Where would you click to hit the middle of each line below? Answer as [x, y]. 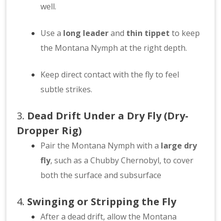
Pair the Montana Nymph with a [101, 146]
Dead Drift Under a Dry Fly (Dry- [108, 116]
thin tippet [148, 33]
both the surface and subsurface [101, 175]
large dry [179, 146]
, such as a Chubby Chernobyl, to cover [122, 161]
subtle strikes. [67, 90]
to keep [185, 33]
